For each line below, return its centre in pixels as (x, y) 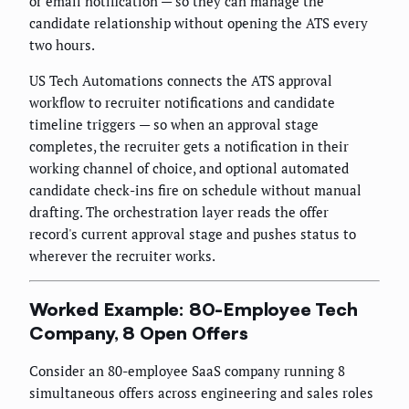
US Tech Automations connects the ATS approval (181, 81)
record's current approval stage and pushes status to (193, 234)
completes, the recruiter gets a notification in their (189, 147)
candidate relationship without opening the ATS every (199, 23)
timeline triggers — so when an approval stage (174, 125)
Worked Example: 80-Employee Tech (194, 309)
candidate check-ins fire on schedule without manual (195, 190)
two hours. (62, 45)
